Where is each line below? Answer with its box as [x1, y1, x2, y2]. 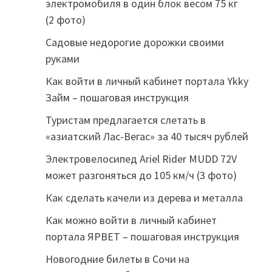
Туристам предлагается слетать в [45, 113, 206, 127]
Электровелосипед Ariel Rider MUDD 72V [45, 152, 237, 166]
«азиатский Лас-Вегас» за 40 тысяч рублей [45, 129, 248, 143]
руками [45, 52, 80, 66]
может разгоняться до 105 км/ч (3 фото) [45, 168, 237, 182]
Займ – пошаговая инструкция [45, 90, 189, 104]
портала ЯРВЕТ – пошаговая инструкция [45, 229, 239, 243]
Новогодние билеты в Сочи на [45, 252, 189, 266]
